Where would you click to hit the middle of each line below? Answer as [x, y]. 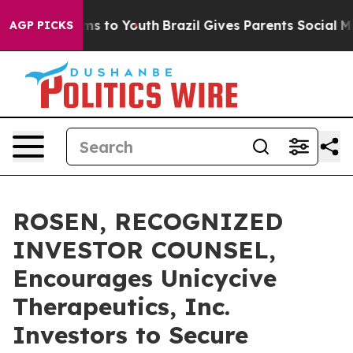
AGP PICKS [41, 25]
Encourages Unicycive [145, 278]
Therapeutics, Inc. [121, 307]
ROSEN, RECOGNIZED [148, 221]
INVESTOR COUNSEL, [144, 250]
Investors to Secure [130, 335]
